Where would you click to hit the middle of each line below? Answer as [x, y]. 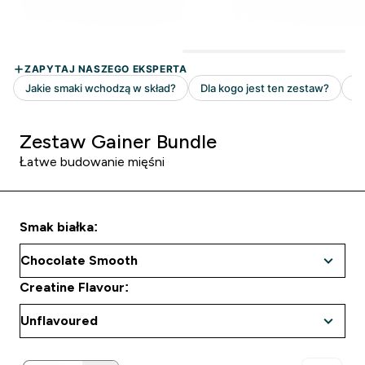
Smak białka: [59, 227]
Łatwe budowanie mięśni [92, 162]
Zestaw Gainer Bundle [118, 141]
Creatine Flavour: [74, 287]
